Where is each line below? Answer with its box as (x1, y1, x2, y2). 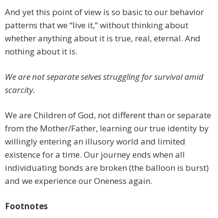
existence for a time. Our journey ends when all (5, 149, 185, 161)
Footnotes (5, 200, 48, 212)
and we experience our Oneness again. (5, 175, 152, 187)
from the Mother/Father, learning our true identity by (5, 123, 209, 134)
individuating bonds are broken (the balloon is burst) (5, 162, 209, 174)
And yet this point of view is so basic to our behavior (5, 6, 204, 18)
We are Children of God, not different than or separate (5, 109, 211, 121)
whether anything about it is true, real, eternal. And (5, 33, 200, 44)
